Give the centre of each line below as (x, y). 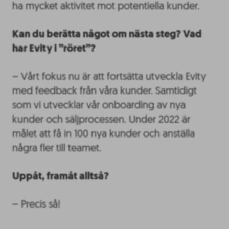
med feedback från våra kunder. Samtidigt (105, 91)
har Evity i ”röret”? (54, 49)
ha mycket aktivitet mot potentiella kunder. (106, 6)
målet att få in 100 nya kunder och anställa (104, 134)
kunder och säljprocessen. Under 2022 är (101, 120)
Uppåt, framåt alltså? (61, 177)
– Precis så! (36, 205)
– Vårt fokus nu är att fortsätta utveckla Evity (109, 77)
